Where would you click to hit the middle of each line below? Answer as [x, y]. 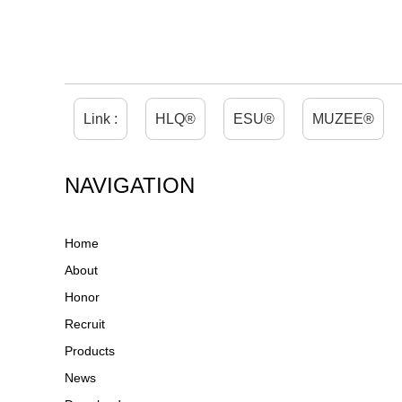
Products [90, 351]
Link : [100, 119]
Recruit [85, 324]
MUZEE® [343, 119]
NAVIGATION [130, 185]
